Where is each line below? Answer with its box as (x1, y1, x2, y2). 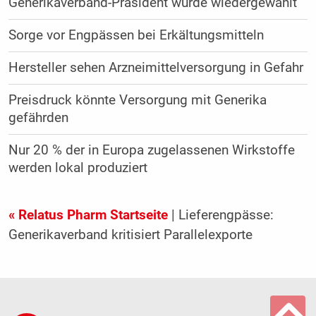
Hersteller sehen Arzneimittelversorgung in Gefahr (8, 59, 303, 75)
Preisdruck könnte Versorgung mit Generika (8, 92, 267, 108)
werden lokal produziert (8, 159, 147, 176)
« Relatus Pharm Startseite (8, 207, 168, 223)
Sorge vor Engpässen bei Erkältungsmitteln (8, 27, 264, 43)
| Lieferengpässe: (167, 207, 274, 223)
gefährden (8, 109, 68, 126)
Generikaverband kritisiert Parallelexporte (8, 226, 253, 243)
